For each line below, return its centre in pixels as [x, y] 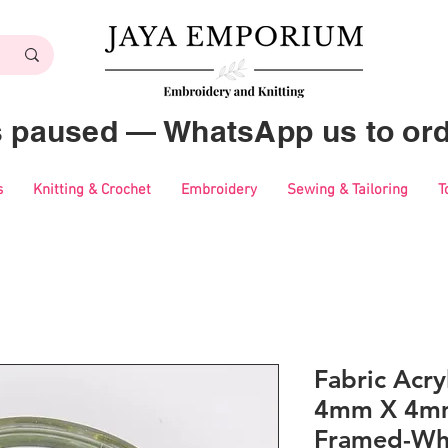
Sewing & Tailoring [347, 190]
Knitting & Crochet [91, 190]
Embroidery [218, 190]
